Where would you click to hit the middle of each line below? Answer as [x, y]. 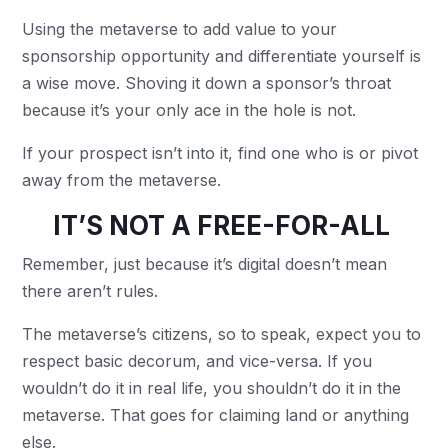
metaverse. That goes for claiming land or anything [216, 415]
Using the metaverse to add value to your [180, 29]
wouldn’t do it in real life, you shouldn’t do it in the [212, 388]
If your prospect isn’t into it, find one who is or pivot [220, 153]
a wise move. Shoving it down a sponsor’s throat [207, 83]
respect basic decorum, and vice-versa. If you [197, 361]
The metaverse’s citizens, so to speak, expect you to [222, 334]
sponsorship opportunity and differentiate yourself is [222, 56]
